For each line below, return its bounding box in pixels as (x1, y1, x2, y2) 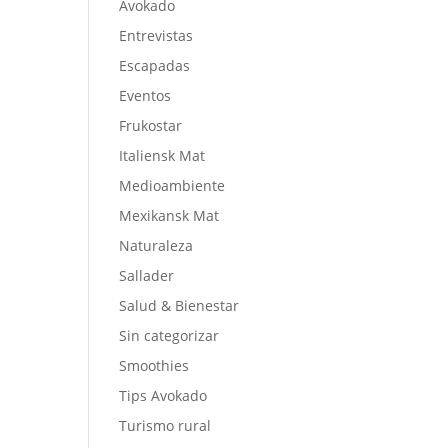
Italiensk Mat (119, 146, 206, 165)
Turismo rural (119, 416, 212, 435)
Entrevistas (119, 26, 194, 45)
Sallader (119, 266, 175, 285)
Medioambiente (119, 176, 226, 195)
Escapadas (119, 56, 191, 75)
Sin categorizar (119, 326, 220, 345)
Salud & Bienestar (119, 296, 240, 315)
